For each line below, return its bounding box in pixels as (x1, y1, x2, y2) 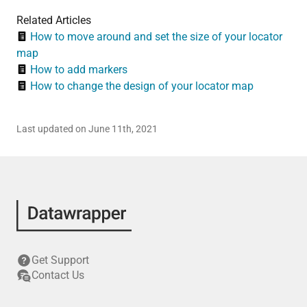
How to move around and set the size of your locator (29, 30, 282, 43)
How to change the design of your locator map (29, 79, 254, 93)
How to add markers (29, 63, 127, 76)
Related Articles (16, 14, 91, 27)
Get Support (32, 254, 89, 267)
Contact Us (32, 269, 84, 282)
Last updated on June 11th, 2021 (16, 123, 158, 134)
